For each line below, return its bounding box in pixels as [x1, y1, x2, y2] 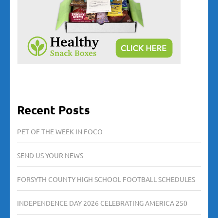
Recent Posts [17, 102, 90, 117]
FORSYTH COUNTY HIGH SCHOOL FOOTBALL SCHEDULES [17, 174, 195, 183]
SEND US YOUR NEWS [17, 150, 83, 160]
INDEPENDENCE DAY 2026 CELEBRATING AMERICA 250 [17, 198, 187, 207]
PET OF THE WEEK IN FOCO [17, 127, 103, 136]
